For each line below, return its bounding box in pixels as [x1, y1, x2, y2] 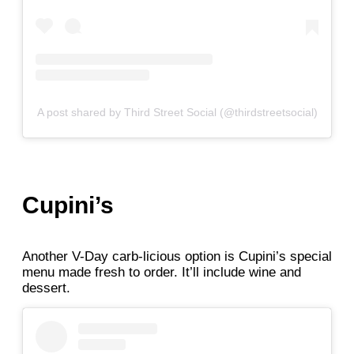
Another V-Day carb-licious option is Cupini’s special [22, 248, 332, 264]
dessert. [22, 280, 70, 296]
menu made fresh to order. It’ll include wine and [22, 264, 301, 280]
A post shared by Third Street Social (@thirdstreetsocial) [36, 105, 318, 119]
